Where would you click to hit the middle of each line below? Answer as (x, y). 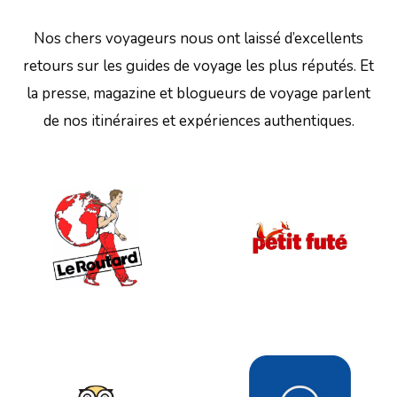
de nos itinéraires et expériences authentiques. (198, 121)
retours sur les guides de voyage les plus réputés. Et (198, 66)
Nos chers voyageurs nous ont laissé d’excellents (198, 38)
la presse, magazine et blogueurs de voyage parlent (198, 93)
